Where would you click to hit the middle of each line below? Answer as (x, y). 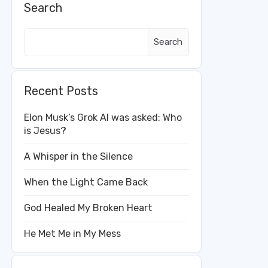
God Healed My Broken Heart (88, 208)
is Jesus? (45, 130)
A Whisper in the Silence (78, 156)
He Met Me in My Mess (72, 233)
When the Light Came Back (86, 182)
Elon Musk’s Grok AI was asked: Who (103, 117)
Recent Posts (61, 91)
